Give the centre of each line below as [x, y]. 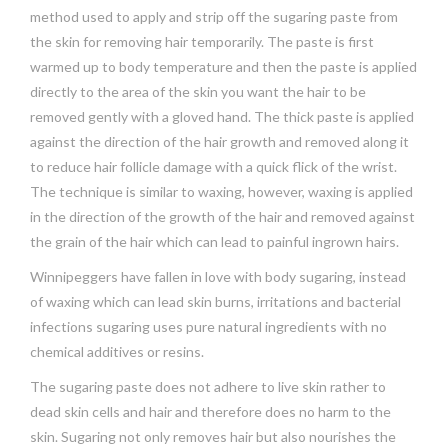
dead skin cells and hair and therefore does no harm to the [210, 411]
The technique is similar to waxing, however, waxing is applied [221, 191]
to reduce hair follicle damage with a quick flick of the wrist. [213, 166]
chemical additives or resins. [117, 351]
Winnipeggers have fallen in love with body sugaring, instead [218, 276]
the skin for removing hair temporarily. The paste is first [202, 41]
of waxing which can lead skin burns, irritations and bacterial [215, 301]
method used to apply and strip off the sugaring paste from [214, 16]
